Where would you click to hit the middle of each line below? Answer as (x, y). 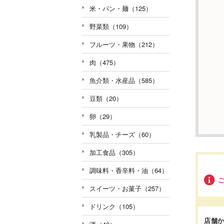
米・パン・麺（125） (121, 8)
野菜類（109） (111, 26)
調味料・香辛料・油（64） (129, 170)
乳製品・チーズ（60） (122, 134)
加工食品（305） (114, 152)
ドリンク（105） (114, 206)
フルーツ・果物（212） (124, 44)
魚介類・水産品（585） (124, 80)
